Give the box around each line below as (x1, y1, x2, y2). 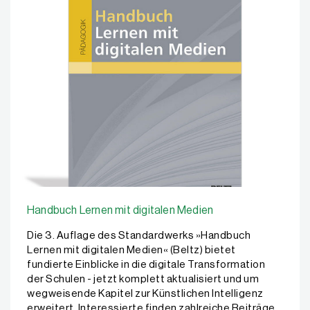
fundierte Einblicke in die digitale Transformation (27, 259, 265, 271)
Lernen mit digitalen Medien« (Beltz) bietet (27, 245, 236, 256)
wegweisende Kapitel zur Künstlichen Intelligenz (27, 289, 264, 300)
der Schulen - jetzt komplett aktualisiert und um (27, 274, 259, 285)
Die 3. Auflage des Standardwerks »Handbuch (27, 230, 250, 241)
